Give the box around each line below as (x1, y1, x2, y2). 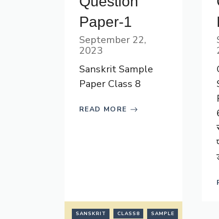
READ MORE (79, 105, 127, 114)
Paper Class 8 (79, 77, 141, 90)
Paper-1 (79, 14, 132, 30)
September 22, (79, 33, 146, 46)
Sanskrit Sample (79, 63, 153, 76)
